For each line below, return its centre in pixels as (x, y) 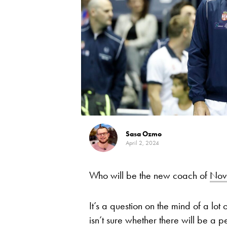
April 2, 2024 (142, 143)
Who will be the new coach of (149, 175)
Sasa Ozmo (144, 134)
